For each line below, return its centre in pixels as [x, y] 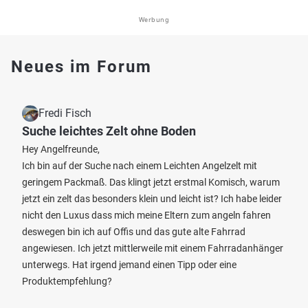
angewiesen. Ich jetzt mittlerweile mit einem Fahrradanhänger [153, 248]
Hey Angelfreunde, [61, 149]
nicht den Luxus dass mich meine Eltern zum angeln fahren [146, 215]
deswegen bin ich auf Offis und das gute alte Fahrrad [134, 232]
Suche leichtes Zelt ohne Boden [109, 131]
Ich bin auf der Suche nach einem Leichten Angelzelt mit [140, 166]
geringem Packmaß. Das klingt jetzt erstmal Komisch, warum [151, 182]
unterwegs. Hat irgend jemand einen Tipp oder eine [129, 265]
